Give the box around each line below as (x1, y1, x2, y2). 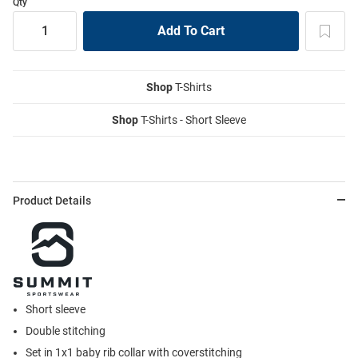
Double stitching (26, 324, 105, 337)
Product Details (13, 193, 91, 207)
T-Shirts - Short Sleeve (138, 113, 246, 126)
